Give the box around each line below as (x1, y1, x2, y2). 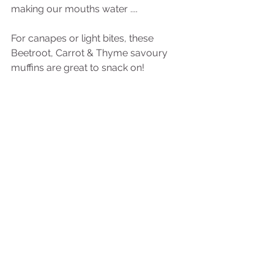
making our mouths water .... (11, 3, 138, 15)
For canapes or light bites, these (11, 32, 156, 44)
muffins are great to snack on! (11, 62, 144, 73)
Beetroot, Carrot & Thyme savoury (11, 47, 170, 59)
